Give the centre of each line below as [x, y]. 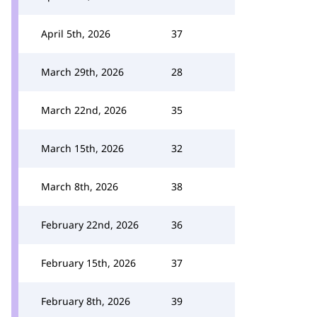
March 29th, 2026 [82, 72]
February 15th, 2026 [88, 263]
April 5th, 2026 [76, 34]
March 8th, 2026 [80, 186]
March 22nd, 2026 [84, 110]
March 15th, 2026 [82, 148]
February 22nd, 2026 [90, 225]
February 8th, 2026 [86, 301]
